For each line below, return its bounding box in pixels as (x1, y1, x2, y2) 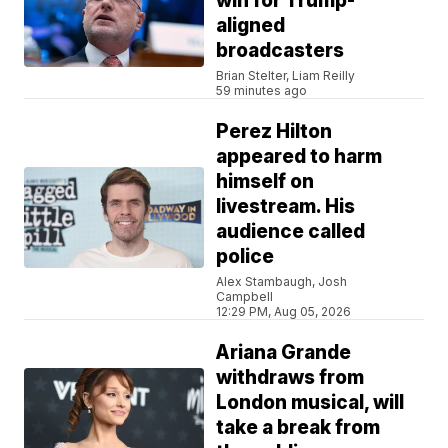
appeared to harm (216, 145, 383, 169)
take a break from (216, 416, 381, 440)
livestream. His (216, 195, 356, 219)
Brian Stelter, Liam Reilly (216, 68, 356, 84)
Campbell (216, 289, 274, 305)
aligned (216, 14, 286, 38)
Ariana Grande (216, 341, 352, 365)
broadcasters (216, 39, 345, 63)
